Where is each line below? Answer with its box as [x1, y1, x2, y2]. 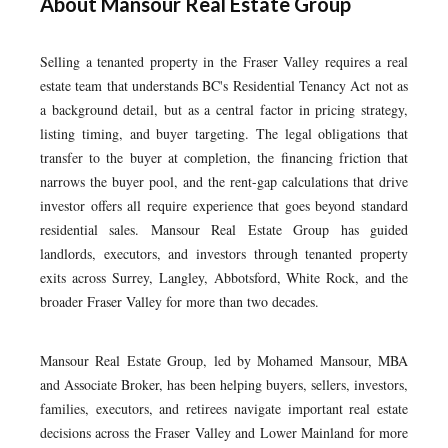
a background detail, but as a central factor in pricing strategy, [40, 100, 408, 119]
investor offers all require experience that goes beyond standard [40, 196, 408, 215]
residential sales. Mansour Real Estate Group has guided [40, 220, 408, 239]
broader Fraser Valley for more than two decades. [40, 292, 319, 311]
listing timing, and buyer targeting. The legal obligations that [40, 124, 408, 143]
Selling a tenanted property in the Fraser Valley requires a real [40, 52, 408, 71]
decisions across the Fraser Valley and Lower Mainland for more [40, 423, 408, 442]
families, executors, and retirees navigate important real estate [40, 399, 408, 418]
